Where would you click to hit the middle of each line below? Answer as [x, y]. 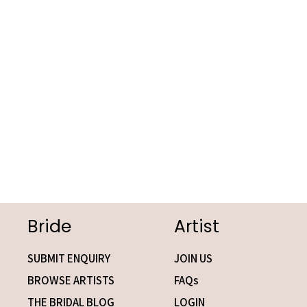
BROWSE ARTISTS [71, 280]
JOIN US [193, 258]
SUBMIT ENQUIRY [69, 258]
